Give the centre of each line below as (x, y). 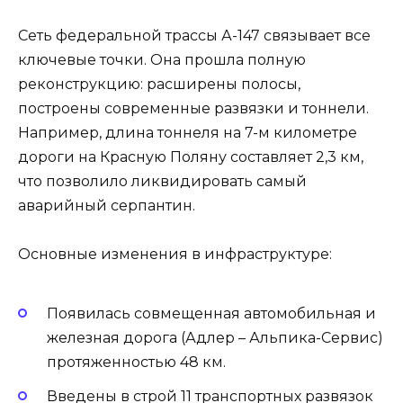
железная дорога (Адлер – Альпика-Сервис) (215, 337)
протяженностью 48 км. (136, 362)
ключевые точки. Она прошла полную (162, 60)
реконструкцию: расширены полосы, (159, 85)
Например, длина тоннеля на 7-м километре (188, 133)
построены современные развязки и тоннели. (193, 109)
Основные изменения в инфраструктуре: (175, 255)
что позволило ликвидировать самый (162, 182)
